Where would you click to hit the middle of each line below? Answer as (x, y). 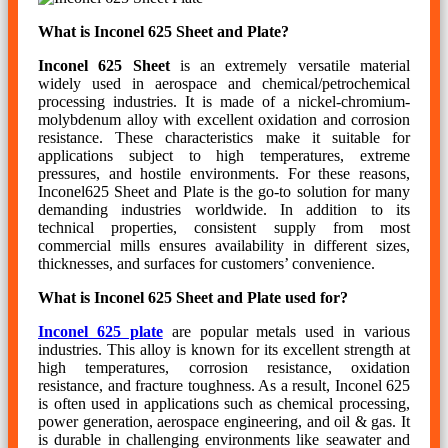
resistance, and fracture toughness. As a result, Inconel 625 (224, 385)
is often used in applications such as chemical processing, (224, 403)
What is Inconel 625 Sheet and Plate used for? (193, 297)
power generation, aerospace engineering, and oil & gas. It (224, 421)
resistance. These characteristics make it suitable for (224, 137)
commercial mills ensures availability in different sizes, (224, 245)
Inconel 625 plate (100, 331)
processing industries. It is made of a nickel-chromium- (224, 101)
